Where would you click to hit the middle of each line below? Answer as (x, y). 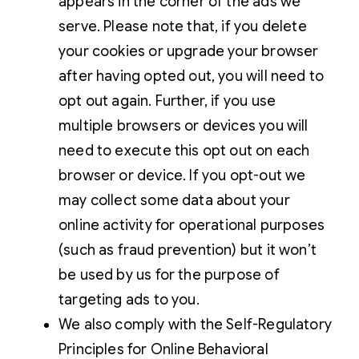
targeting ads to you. (129, 299)
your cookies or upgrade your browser (189, 51)
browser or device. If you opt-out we (182, 175)
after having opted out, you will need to (192, 76)
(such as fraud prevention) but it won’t (188, 250)
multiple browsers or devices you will (184, 125)
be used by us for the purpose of (169, 274)
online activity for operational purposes (192, 225)
